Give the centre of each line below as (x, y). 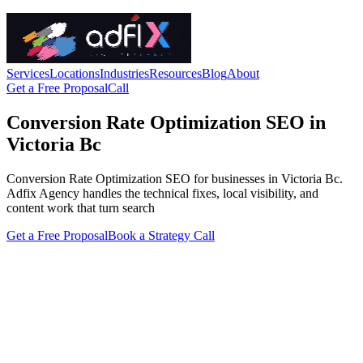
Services (28, 73)
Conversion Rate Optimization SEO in (166, 122)
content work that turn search (81, 207)
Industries (124, 73)
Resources (175, 73)
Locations (75, 73)
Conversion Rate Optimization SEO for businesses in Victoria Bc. (175, 178)
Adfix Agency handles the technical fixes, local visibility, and (162, 193)
